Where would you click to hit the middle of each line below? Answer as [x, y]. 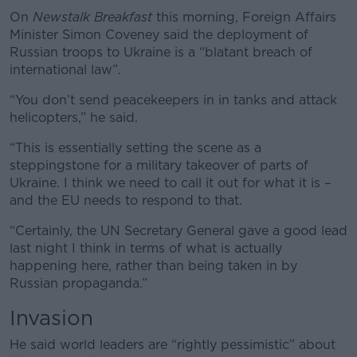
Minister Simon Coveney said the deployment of [159, 34]
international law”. [65, 69]
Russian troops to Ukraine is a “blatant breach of [161, 52]
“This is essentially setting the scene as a [135, 147]
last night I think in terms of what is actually [146, 248]
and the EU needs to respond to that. [126, 200]
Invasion [51, 317]
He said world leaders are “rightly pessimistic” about [173, 344]
